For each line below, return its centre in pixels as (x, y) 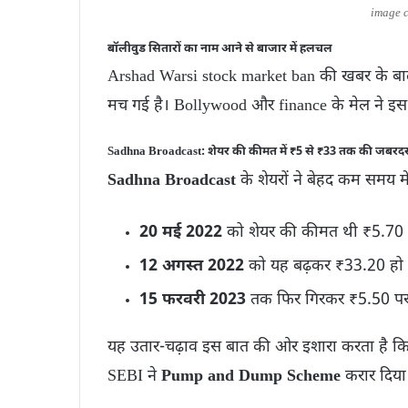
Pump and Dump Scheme (251, 376)
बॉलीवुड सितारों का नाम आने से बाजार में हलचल (220, 48)
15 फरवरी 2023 (193, 300)
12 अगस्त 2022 (192, 266)
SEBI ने (134, 376)
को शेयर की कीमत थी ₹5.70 (313, 232)
